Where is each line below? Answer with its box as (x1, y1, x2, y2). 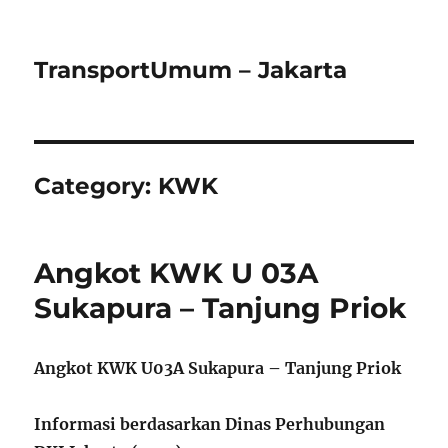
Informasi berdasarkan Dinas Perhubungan (34, 414, 386, 434)
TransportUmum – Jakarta (34, 56, 348, 84)
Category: (34, 172, 159, 200)
